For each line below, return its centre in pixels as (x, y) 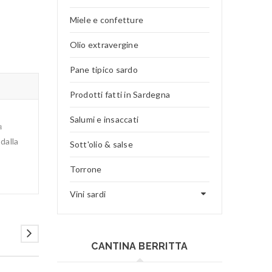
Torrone (86, 169)
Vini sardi (87, 194)
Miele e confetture (106, 20)
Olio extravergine (104, 45)
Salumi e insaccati (104, 119)
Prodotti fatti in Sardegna (120, 94)
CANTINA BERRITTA (140, 246)
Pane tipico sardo (104, 70)
